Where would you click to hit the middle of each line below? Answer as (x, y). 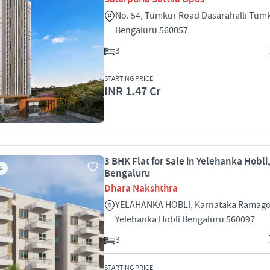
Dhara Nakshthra (141, 189)
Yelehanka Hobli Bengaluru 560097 (185, 219)
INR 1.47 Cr (132, 92)
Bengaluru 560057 (152, 30)
